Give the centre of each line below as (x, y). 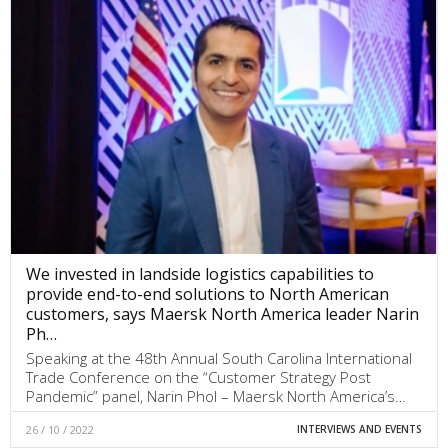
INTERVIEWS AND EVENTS (359, 428)
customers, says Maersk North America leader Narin (222, 313)
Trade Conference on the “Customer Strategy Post (198, 376)
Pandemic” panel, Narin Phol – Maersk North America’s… (216, 395)
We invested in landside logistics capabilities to (200, 273)
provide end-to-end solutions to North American (207, 293)
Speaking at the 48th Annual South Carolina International (219, 357)
